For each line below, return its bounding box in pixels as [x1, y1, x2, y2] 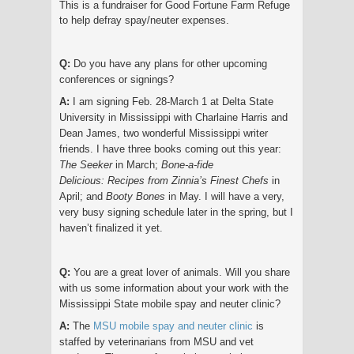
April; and [59, 190, 106, 202]
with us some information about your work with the [59, 281, 288, 294]
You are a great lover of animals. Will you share [73, 265, 290, 278]
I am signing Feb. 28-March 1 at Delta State [73, 95, 273, 107]
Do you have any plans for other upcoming [73, 57, 267, 70]
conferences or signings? [59, 73, 174, 85]
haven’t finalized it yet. [59, 221, 163, 234]
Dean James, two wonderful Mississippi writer [59, 126, 268, 139]
